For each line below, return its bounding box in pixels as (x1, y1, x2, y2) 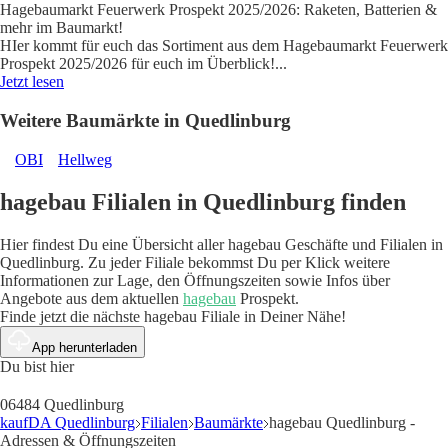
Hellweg (58, 150, 112, 168)
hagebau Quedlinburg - (269, 413, 415, 431)
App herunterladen (32, 339, 137, 355)
